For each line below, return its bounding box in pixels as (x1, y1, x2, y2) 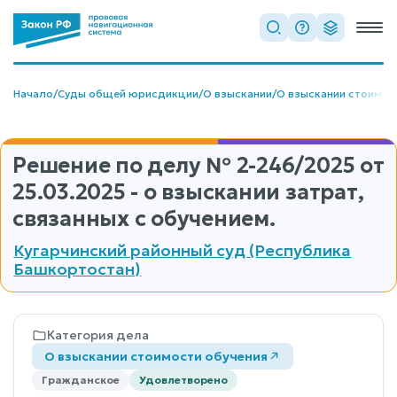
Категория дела (47, 326, 149, 343)
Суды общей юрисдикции (58, 87, 198, 100)
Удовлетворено (139, 372, 228, 386)
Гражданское (42, 372, 120, 386)
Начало (13, 87, 53, 100)
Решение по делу (12, 152, 206, 179)
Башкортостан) (13, 258, 142, 279)
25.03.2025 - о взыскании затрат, (12, 179, 364, 206)
